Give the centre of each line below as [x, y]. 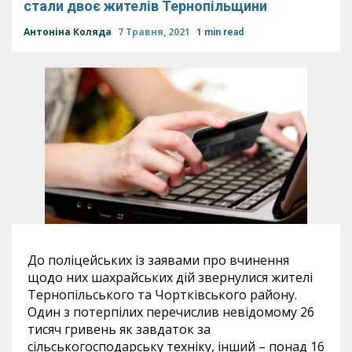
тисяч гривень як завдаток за [119, 330]
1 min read [220, 32]
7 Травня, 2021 [155, 32]
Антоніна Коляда [69, 32]
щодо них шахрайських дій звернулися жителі [170, 278]
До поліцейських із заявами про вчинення [158, 260]
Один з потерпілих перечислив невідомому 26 [171, 312]
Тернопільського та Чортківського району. [162, 295]
